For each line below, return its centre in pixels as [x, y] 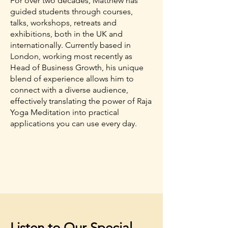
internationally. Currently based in [70, 45]
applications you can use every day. [74, 123]
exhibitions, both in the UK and [66, 34]
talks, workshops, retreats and [63, 23]
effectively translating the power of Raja [81, 101]
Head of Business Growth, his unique [77, 67]
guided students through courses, [72, 11]
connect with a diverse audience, [69, 90]
